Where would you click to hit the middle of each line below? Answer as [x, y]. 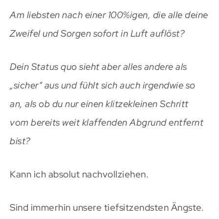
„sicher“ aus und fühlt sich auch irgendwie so [103, 85]
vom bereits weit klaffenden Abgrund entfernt [107, 122]
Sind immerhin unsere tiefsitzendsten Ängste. [107, 207]
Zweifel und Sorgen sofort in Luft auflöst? [97, 33]
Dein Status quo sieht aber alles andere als [99, 66]
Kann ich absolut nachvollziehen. [79, 174]
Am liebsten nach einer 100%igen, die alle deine [109, 15]
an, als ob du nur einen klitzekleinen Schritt [99, 104]
